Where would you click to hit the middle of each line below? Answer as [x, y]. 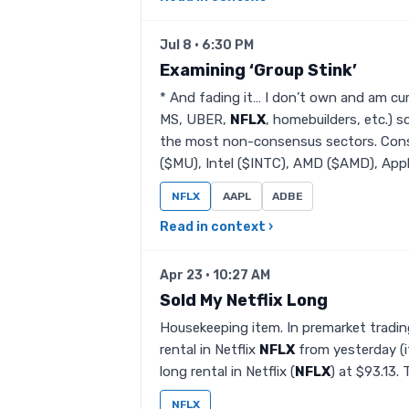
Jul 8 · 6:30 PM [207, 45]
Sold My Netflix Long [244, 300]
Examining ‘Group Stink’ [258, 70]
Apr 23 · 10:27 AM [215, 275]
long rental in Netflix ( [227, 372]
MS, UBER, [195, 120]
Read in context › [216, 227]
